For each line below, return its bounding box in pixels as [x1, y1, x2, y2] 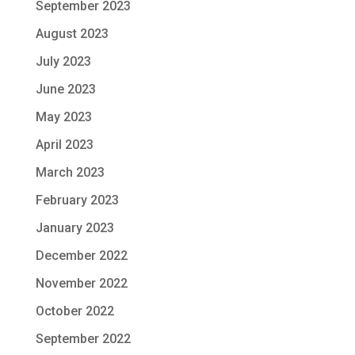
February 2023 [35, 192, 119, 208]
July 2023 [35, 53, 91, 69]
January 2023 [35, 219, 114, 235]
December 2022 [35, 247, 128, 263]
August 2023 [35, 25, 109, 41]
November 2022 [35, 275, 128, 291]
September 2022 [35, 330, 131, 346]
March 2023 [35, 164, 105, 180]
